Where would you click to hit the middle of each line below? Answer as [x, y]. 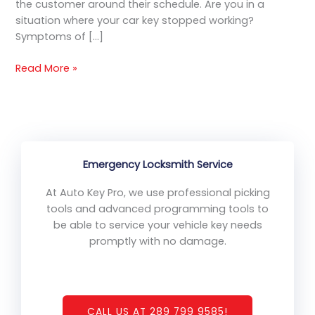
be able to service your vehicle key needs [157, 225]
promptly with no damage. [157, 241]
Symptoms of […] [60, 36]
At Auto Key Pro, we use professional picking [157, 192]
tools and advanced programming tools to [157, 208]
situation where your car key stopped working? [135, 20]
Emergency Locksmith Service [157, 164]
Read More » [47, 68]
